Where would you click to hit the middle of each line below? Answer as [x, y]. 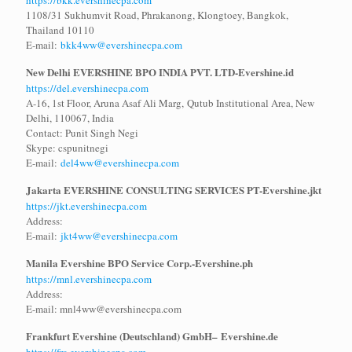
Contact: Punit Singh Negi [82, 133]
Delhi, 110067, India [70, 118]
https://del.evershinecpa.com [87, 88]
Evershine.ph [224, 263]
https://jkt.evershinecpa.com [86, 206]
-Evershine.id [264, 72]
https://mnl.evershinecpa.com [89, 279]
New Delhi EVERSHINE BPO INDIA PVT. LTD [130, 72]
